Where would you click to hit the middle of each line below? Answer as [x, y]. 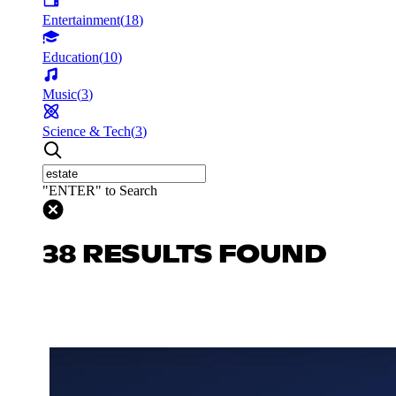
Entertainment [81, 19]
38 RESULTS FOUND [185, 255]
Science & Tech [87, 131]
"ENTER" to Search [100, 190]
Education [71, 57]
